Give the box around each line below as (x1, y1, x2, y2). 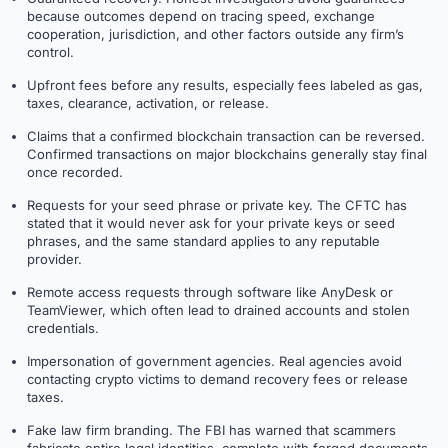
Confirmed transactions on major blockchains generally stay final (27, 146, 427, 163)
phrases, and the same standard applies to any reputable (27, 233, 380, 250)
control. (27, 44, 74, 61)
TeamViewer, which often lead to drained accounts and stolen (27, 302, 410, 319)
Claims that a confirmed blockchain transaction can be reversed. (27, 128, 425, 145)
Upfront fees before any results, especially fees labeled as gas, (27, 77, 423, 94)
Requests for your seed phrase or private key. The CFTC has (27, 197, 407, 214)
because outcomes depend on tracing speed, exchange (27, 8, 375, 25)
